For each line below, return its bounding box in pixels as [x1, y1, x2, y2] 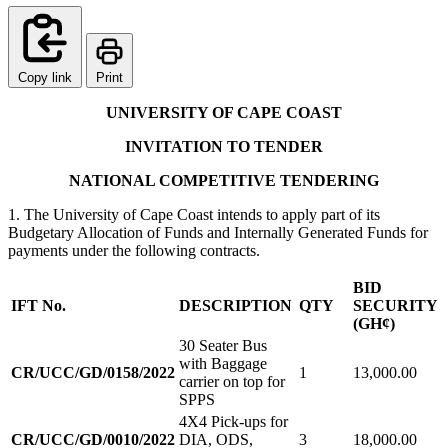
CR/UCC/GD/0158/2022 [11, 363, 175, 381]
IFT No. [11, 296, 70, 314]
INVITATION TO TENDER [125, 137, 323, 155]
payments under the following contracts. [8, 241, 260, 259]
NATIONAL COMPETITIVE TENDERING [69, 171, 379, 189]
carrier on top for [179, 372, 285, 390]
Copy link [18, 69, 72, 85]
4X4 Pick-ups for [179, 412, 288, 430]
